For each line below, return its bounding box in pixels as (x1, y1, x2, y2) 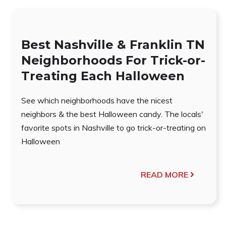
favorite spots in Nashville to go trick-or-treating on (21, 122, 206, 133)
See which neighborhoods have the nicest (21, 95, 173, 105)
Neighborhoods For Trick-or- (21, 52, 205, 68)
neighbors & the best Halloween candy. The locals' (21, 108, 203, 119)
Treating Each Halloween (21, 68, 185, 83)
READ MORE (140, 169, 188, 180)
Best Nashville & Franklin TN (21, 37, 205, 52)
